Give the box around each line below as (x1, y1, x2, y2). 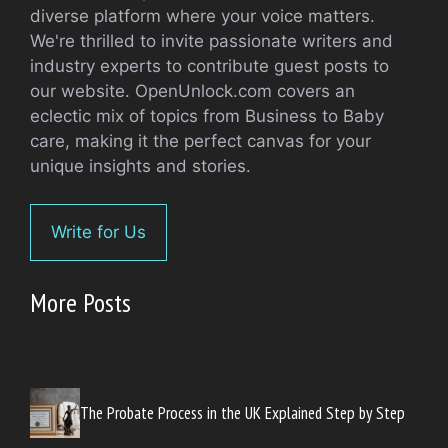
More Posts (30, 285, 131, 319)
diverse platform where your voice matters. (30, 5, 375, 26)
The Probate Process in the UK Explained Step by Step (80, 402, 405, 425)
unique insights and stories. (30, 155, 251, 176)
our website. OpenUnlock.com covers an (30, 80, 355, 101)
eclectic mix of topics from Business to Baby (30, 105, 384, 126)
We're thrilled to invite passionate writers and (30, 30, 393, 51)
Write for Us (51, 222, 146, 243)
